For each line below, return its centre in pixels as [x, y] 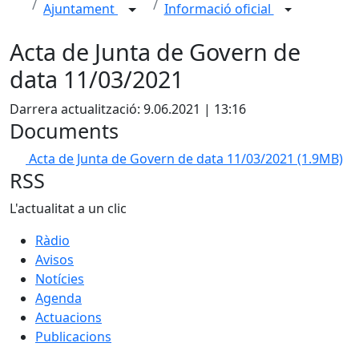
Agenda [58, 298]
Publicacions [73, 337]
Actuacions [69, 317]
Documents [64, 131]
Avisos [54, 260]
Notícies [60, 279]
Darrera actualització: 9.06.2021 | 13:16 [128, 109]
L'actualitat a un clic [68, 208]
